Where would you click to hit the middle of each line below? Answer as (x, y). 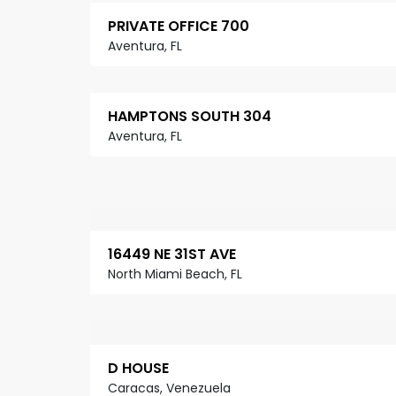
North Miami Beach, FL (175, 274)
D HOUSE (138, 369)
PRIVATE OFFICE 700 (179, 27)
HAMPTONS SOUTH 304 (190, 117)
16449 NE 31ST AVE (172, 255)
